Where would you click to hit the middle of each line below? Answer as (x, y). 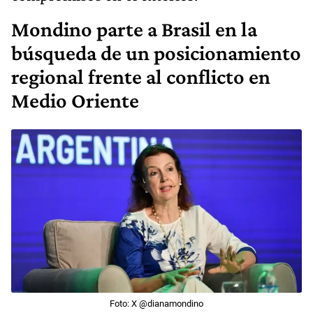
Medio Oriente (75, 101)
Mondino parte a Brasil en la (134, 30)
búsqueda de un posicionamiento (156, 53)
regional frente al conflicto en (141, 77)
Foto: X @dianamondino (156, 303)
